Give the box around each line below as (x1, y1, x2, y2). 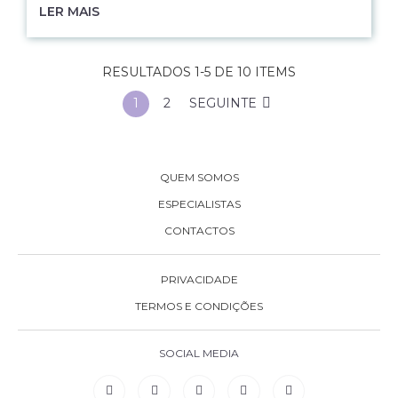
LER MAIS (39, 4, 99, 20)
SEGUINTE (189, 95, 260, 111)
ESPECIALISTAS (157, 197, 241, 211)
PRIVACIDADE (160, 273, 238, 286)
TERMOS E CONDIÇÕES (135, 299, 263, 313)
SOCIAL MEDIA (159, 346, 239, 360)
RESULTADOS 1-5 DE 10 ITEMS (102, 64, 296, 80)
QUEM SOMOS (159, 171, 239, 184)
